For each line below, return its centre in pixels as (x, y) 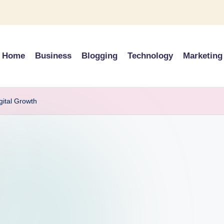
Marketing (203, 56)
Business (53, 56)
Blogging (99, 56)
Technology (150, 56)
